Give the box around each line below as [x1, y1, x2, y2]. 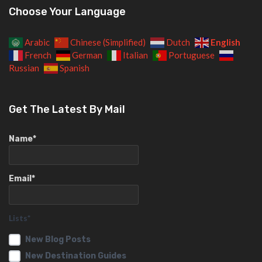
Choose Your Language [9, 5, 126, 19]
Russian [9, 63, 39, 74]
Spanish [60, 63, 89, 74]
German [72, 50, 102, 61]
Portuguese [168, 50, 215, 61]
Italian [123, 50, 148, 61]
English [211, 37, 240, 48]
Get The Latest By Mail [9, 103, 125, 116]
